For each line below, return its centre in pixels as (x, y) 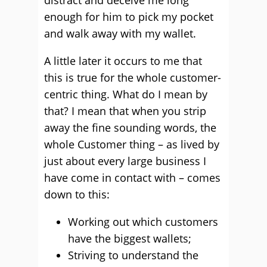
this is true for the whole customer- (133, 77)
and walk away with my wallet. (120, 33)
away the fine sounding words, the (130, 128)
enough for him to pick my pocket (129, 17)
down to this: (77, 194)
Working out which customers (143, 222)
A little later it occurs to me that (123, 61)
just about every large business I (125, 161)
